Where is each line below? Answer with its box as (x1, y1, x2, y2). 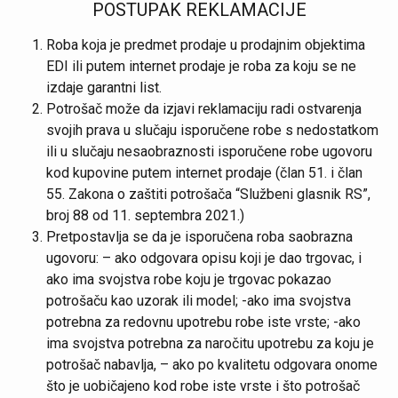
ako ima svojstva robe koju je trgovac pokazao (46, 271, 331, 288)
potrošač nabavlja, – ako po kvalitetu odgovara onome (46, 356, 378, 373)
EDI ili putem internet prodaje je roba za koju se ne (46, 58, 356, 75)
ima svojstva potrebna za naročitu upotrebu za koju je (46, 335, 374, 352)
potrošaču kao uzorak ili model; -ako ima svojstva (46, 292, 351, 309)
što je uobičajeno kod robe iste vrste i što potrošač (46, 378, 360, 394)
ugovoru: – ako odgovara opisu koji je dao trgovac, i (46, 250, 362, 267)
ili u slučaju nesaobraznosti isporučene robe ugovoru (46, 143, 372, 160)
